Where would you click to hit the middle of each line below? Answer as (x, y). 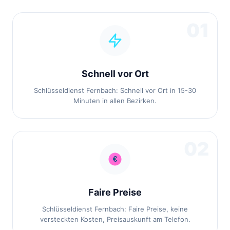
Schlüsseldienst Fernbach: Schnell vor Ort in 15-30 (115, 90)
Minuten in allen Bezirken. (115, 101)
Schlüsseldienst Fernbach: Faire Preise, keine (115, 209)
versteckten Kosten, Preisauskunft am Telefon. (115, 219)
